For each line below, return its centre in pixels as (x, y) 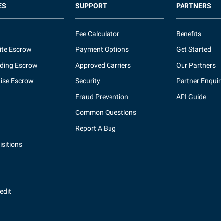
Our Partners (196, 65)
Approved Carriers (103, 65)
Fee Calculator (98, 34)
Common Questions (106, 112)
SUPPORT (92, 6)
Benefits (188, 34)
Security (88, 81)
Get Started (193, 49)
